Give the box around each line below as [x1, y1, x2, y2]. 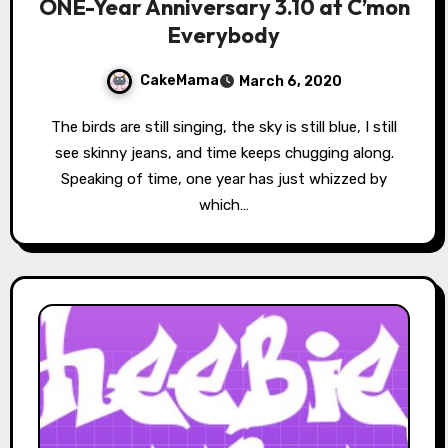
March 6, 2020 [239, 72, 342, 90]
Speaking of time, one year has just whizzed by [61, 169, 387, 188]
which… [199, 195, 249, 214]
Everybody [168, 20, 280, 49]
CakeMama [140, 71, 219, 89]
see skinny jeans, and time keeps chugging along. [54, 143, 394, 162]
